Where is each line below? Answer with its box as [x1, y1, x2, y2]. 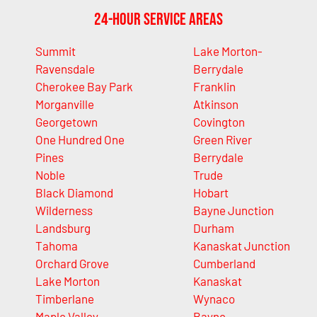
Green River [192, 132, 252, 147]
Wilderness [35, 203, 93, 218]
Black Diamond [35, 185, 113, 200]
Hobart [192, 185, 229, 200]
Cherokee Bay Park [35, 79, 133, 94]
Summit [35, 44, 76, 59]
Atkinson [192, 97, 238, 112]
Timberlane [35, 292, 94, 306]
